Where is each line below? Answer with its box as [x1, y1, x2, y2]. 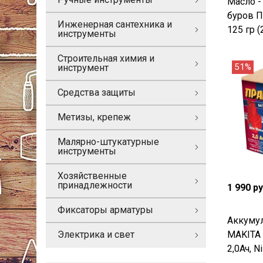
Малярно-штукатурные [58, 136, 159, 147]
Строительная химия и [58, 53, 154, 64]
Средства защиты [58, 87, 136, 98]
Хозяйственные [58, 170, 127, 181]
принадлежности [58, 180, 132, 191]
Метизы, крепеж [58, 112, 131, 123]
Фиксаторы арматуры [58, 204, 153, 215]
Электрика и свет [58, 229, 134, 240]
